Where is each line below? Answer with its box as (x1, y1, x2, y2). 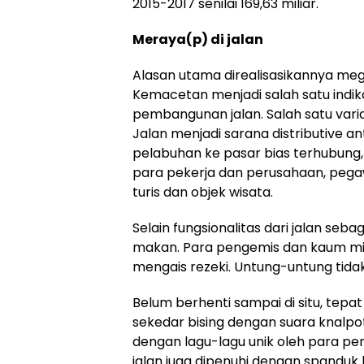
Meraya (132, 30, 186, 50)
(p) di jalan (186, 30, 263, 50)
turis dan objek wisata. (132, 183, 273, 202)
